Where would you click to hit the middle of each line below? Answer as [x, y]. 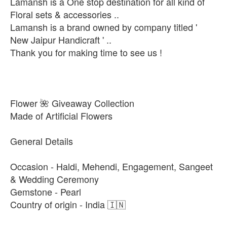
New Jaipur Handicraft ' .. [61, 40]
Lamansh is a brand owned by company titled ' [104, 27]
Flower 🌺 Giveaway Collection [72, 103]
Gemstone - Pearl [47, 192]
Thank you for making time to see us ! [86, 52]
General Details [42, 141]
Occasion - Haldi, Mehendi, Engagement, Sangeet [111, 166]
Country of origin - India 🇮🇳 [68, 204]
